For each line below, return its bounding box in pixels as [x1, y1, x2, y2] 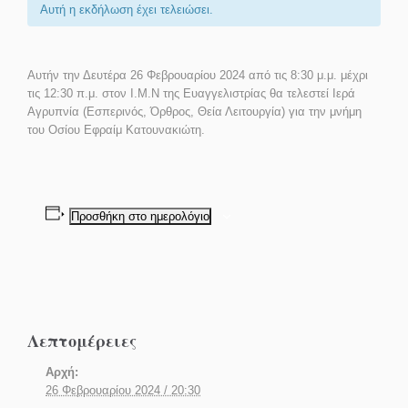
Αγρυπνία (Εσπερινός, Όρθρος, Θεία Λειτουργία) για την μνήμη [27, 104, 362, 118]
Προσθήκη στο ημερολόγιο [70, 209, 209, 223]
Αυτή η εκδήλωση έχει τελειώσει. [40, 3, 213, 16]
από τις [245, 67, 291, 82]
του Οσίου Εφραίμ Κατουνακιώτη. [27, 122, 205, 137]
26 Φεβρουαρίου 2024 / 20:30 [46, 382, 200, 397]
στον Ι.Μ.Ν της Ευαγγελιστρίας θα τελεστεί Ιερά [98, 86, 355, 100]
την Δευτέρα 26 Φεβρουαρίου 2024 [63, 67, 245, 82]
